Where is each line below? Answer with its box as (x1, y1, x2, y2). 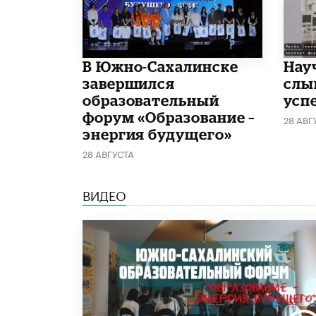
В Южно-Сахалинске (83, 57, 238, 75)
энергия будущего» (83, 125, 232, 142)
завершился (83, 74, 176, 92)
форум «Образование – (83, 108, 256, 126)
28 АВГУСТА (83, 145, 134, 160)
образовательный (83, 91, 219, 109)
